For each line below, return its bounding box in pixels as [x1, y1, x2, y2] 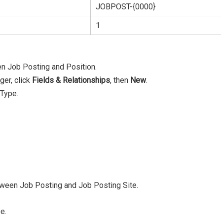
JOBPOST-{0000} [96, 2, 155, 12]
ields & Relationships [37, 75, 110, 85]
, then [110, 75, 130, 85]
